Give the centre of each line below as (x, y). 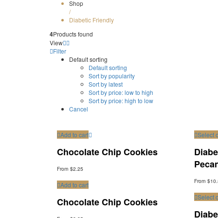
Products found (73, 34)
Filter (60, 51)
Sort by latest (106, 84)
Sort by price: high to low (121, 101)
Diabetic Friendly (91, 20)
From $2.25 (70, 169)
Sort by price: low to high (121, 92)
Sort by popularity (112, 76)
